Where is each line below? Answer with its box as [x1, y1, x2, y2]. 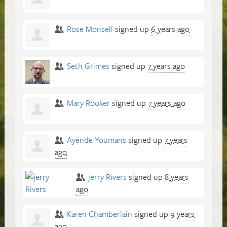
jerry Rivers [88, 170, 127, 183]
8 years [165, 170, 189, 183]
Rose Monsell [67, 22, 113, 35]
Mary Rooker [67, 96, 110, 109]
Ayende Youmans [67, 133, 127, 146]
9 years [170, 207, 195, 220]
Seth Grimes [67, 59, 110, 72]
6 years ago [151, 22, 190, 35]
